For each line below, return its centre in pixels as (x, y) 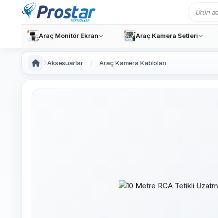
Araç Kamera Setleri (167, 36)
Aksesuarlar (65, 63)
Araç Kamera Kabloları (133, 63)
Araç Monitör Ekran (69, 36)
